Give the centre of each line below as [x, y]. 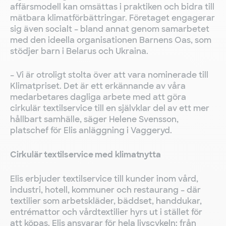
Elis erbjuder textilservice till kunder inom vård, [104, 179]
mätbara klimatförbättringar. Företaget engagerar [112, 18]
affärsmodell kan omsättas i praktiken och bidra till [112, 7]
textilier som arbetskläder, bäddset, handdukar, [106, 201]
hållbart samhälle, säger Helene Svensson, [94, 119]
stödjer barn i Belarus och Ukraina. [79, 51]
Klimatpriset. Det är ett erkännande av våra [98, 86]
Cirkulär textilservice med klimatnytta [86, 155]
